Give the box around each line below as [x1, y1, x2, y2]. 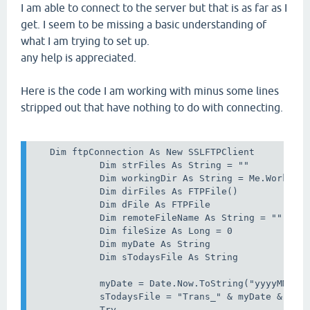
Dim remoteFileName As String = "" [33, 212, 283, 223]
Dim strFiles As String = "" [33, 159, 250, 170]
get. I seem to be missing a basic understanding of [21, 18, 266, 31]
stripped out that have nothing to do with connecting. [21, 101, 283, 114]
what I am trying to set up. [21, 35, 149, 48]
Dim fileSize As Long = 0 [33, 225, 233, 236]
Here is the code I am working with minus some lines [21, 84, 279, 98]
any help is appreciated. [21, 51, 136, 64]
